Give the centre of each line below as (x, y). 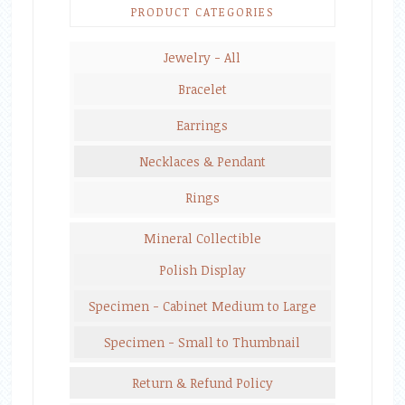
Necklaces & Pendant (202, 161)
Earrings (202, 125)
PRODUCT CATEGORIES (202, 12)
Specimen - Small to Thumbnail (202, 342)
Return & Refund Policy (202, 383)
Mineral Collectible (202, 238)
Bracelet (202, 89)
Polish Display (202, 270)
